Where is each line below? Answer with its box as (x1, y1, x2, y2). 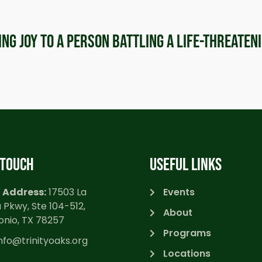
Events (163, 185, 195, 199)
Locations (163, 247, 211, 261)
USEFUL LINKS (150, 154, 222, 176)
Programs (163, 226, 211, 240)
